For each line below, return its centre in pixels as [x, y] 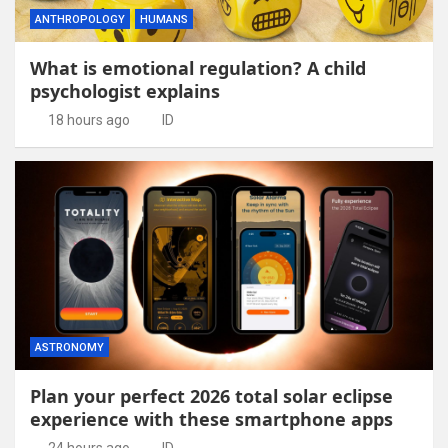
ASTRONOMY [69, 347]
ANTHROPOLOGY [80, 19]
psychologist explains [125, 90]
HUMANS [164, 19]
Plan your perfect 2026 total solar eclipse [211, 395]
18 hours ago [88, 119]
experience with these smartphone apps [211, 418]
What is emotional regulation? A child [198, 67]
